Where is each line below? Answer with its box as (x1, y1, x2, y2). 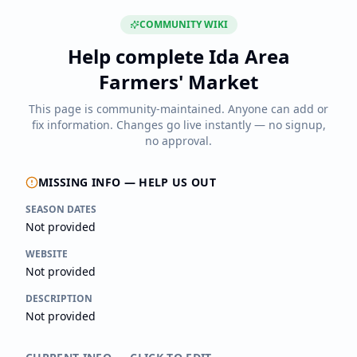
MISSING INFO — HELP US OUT (38, 175, 217, 190)
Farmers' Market (99, 69, 258, 95)
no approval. (145, 133, 212, 148)
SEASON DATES (25, 202, 96, 216)
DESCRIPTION (25, 292, 92, 305)
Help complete (67, 43, 209, 69)
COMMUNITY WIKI (139, 18, 228, 31)
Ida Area (208, 43, 290, 69)
